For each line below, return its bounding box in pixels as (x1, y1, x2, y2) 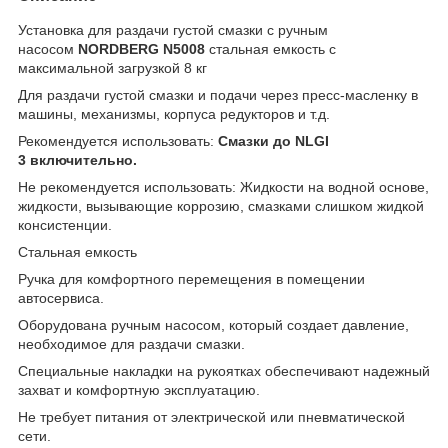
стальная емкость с (205, 40, 336, 57)
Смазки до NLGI (218, 132, 329, 149)
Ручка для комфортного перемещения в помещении (18, 270, 365, 287)
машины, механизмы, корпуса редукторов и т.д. (18, 105, 330, 122)
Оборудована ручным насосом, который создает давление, (18, 316, 409, 333)
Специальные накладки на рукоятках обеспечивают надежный (18, 362, 430, 379)
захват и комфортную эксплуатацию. (18, 381, 260, 398)
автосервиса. (18, 289, 104, 306)
